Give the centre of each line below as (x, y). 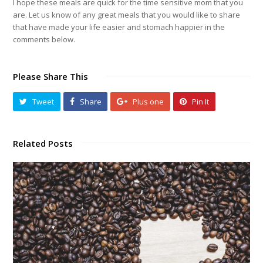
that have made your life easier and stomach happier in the (119, 27)
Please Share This (51, 77)
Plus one (149, 102)
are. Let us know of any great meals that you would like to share (127, 15)
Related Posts (43, 143)
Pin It (200, 102)
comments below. (44, 40)
